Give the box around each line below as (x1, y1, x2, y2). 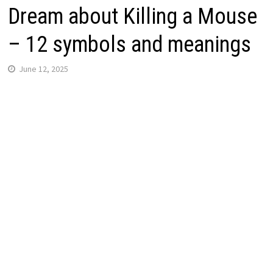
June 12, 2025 (18, 63, 68, 74)
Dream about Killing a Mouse (7, 3, 257, 29)
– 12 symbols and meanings (7, 31, 251, 57)
